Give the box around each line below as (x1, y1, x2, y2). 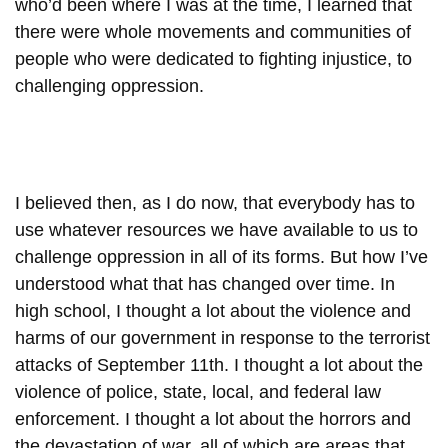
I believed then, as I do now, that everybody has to (15, 192, 415, 213)
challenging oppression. (15, 75, 209, 96)
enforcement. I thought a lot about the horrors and (15, 408, 411, 429)
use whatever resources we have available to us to (15, 219, 418, 240)
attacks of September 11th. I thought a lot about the (15, 354, 423, 375)
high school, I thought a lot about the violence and (15, 300, 411, 321)
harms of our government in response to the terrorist (15, 327, 430, 348)
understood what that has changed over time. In (15, 273, 395, 294)
